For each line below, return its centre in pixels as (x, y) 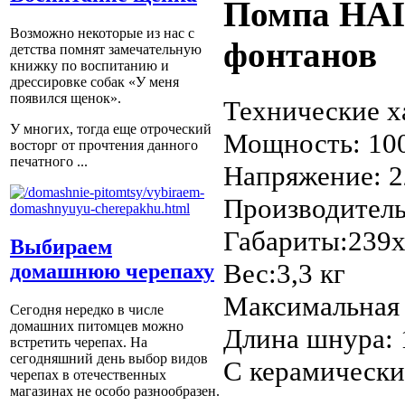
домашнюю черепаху (112, 272)
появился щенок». (66, 99)
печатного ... (49, 162)
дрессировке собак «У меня (94, 82)
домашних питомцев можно (97, 326)
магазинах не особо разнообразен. (115, 391)
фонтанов (300, 55)
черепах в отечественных (88, 375)
